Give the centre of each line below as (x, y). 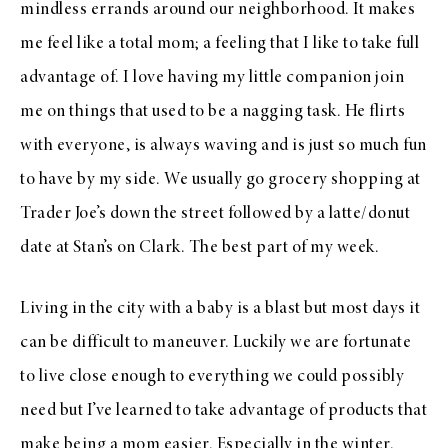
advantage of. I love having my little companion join (212, 77)
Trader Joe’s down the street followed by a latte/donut (215, 213)
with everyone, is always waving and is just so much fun (223, 145)
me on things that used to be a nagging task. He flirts (212, 111)
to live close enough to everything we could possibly (212, 376)
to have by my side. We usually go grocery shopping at (220, 179)
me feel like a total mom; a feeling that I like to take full (219, 43)
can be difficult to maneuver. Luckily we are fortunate (215, 342)
